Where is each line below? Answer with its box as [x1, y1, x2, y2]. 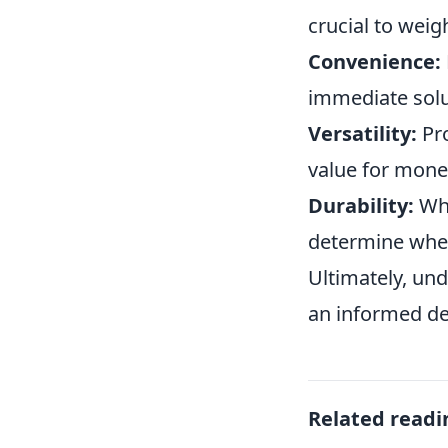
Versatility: [308, 120, 417, 147]
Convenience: [308, 48, 441, 75]
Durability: [308, 192, 414, 219]
